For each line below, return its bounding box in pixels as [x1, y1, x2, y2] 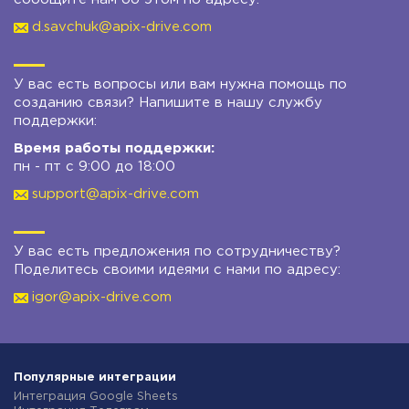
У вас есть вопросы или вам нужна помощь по [14, 79, 347, 90]
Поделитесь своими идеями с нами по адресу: [14, 264, 341, 276]
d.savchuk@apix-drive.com [32, 21, 212, 33]
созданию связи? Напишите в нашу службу [14, 97, 322, 109]
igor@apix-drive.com [32, 291, 172, 303]
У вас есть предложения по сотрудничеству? [14, 246, 341, 257]
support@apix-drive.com [32, 188, 199, 200]
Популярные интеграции [14, 372, 176, 383]
